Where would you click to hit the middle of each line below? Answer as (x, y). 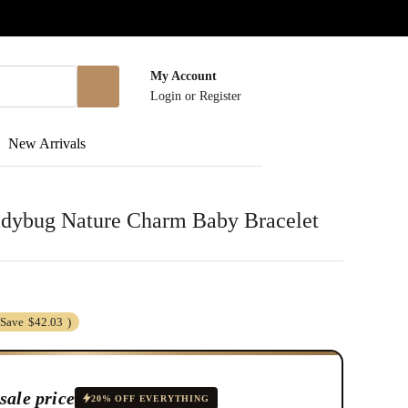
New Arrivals (47, 143)
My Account (184, 76)
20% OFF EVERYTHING (150, 398)
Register (220, 96)
